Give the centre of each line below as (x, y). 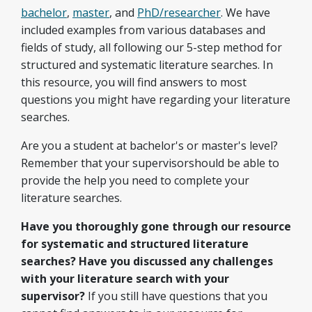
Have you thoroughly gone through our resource (156, 226)
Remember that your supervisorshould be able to (150, 163)
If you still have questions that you (176, 296)
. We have (245, 13)
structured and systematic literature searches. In (147, 65)
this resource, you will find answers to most (134, 82)
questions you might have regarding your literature (156, 100)
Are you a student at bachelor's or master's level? (149, 146)
